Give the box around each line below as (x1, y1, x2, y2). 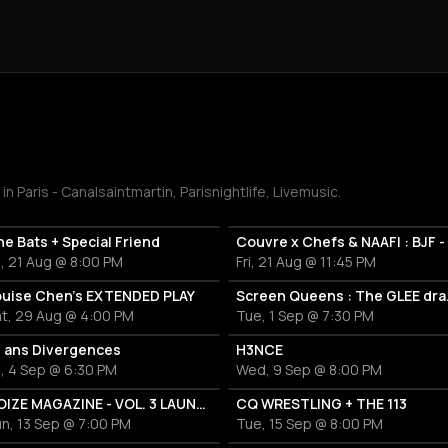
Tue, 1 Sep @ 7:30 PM (236, 306, 374, 325)
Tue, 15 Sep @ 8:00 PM (236, 414, 383, 433)
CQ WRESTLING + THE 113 (236, 394, 407, 413)
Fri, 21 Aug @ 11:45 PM (236, 252, 376, 271)
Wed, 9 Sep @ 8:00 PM (236, 360, 382, 379)
